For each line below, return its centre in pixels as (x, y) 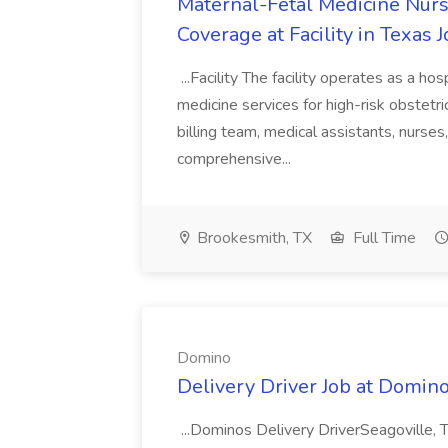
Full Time (382, 238)
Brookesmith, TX (252, 238)
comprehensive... (236, 159)
